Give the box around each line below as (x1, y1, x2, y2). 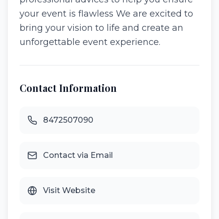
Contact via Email (43, 151, 113, 160)
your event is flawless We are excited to (20, 8, 193, 19)
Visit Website (43, 186, 95, 195)
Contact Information (20, 81, 117, 94)
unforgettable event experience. (20, 37, 160, 47)
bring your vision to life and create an (20, 22, 183, 33)
